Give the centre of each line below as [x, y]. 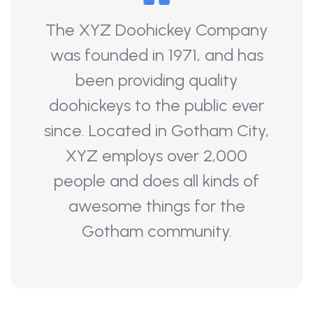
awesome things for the [156, 206]
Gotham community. [156, 231]
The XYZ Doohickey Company [156, 30]
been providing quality [156, 80]
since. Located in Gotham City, [156, 130]
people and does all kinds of [156, 181]
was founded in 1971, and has [156, 55]
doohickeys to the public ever [156, 105]
